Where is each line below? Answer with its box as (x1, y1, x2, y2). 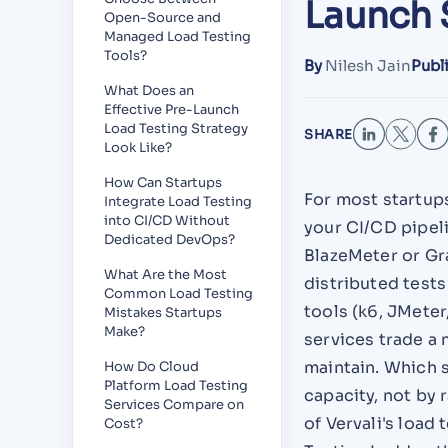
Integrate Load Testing (104, 193, 252, 210)
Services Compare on (104, 396, 244, 413)
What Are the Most (104, 266, 227, 283)
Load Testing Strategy (104, 120, 248, 137)
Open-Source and (104, 9, 221, 26)
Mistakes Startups (104, 304, 222, 321)
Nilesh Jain (322, 56, 411, 76)
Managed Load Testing (104, 28, 251, 45)
